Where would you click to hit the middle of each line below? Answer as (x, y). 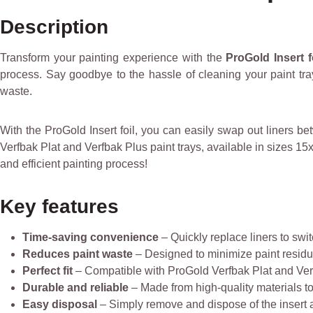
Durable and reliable (75, 287)
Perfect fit (48, 271)
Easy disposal (60, 304)
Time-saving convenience (90, 237)
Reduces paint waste (78, 254)
